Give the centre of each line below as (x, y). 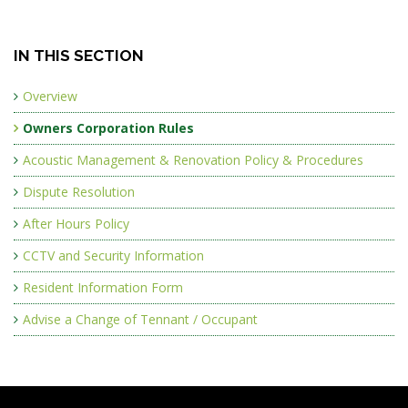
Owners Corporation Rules (108, 127)
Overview (50, 96)
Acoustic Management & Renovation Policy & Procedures (193, 159)
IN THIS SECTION (79, 55)
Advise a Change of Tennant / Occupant (140, 319)
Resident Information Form (103, 287)
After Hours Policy (76, 223)
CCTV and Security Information (113, 255)
